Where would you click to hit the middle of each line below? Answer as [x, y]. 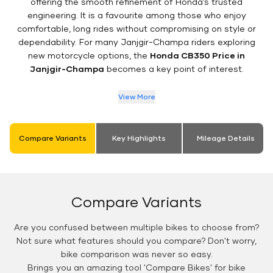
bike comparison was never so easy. [136, 254]
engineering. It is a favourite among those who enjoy [136, 15]
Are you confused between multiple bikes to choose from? [136, 227]
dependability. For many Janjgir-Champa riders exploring [136, 42]
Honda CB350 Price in [197, 55]
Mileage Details [225, 138]
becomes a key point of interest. [174, 69]
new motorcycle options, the [89, 55]
